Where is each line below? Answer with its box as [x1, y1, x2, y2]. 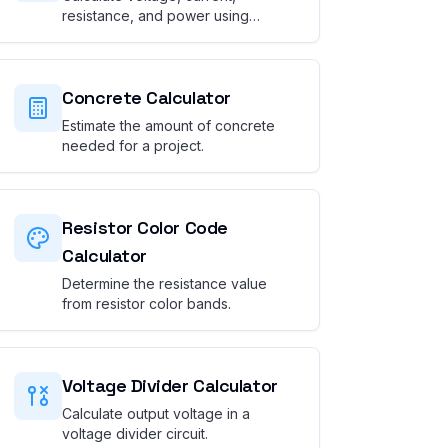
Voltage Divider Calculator [62, 374, 278, 397]
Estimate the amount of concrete [62, 117, 276, 134]
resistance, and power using [62, 7, 250, 24]
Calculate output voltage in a [62, 405, 251, 422]
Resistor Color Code [62, 216, 228, 239]
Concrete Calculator [62, 86, 231, 109]
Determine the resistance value [62, 275, 268, 292]
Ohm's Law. [62, 27, 137, 44]
